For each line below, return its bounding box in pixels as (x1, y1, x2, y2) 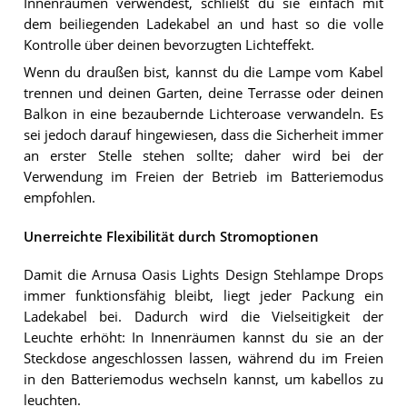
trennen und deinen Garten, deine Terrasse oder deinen (23, 84, 383, 103)
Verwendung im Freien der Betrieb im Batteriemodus (23, 168, 383, 186)
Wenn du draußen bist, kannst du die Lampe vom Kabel (23, 64, 383, 82)
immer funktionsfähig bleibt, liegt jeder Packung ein (23, 286, 383, 304)
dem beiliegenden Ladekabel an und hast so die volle (23, 15, 383, 33)
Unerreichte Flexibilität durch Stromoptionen (23, 227, 319, 245)
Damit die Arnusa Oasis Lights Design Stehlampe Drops (23, 265, 383, 283)
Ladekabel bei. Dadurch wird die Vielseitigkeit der (23, 307, 383, 325)
